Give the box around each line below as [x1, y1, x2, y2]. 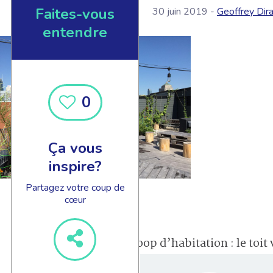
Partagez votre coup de [25, 180, 125, 194]
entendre [43, 22, 107, 42]
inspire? [48, 156, 102, 176]
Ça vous [48, 138, 102, 158]
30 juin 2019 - [152, 4, 217, 18]
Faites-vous [35, 4, 115, 24]
